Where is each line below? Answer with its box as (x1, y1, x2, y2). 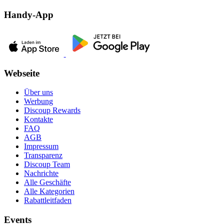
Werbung (24, 97, 53, 106)
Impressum (24, 142, 58, 151)
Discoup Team (24, 160, 70, 169)
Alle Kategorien (24, 187, 74, 196)
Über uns (24, 88, 53, 97)
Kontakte (24, 115, 53, 124)
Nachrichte (24, 169, 58, 178)
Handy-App (4, 9, 53, 20)
